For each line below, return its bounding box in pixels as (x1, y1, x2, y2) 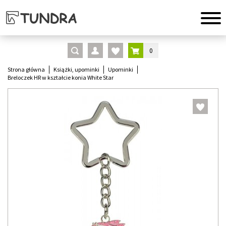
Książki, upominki (53, 66, 99, 73)
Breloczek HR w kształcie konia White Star (8, 74, 114, 81)
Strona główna (8, 66, 45, 73)
